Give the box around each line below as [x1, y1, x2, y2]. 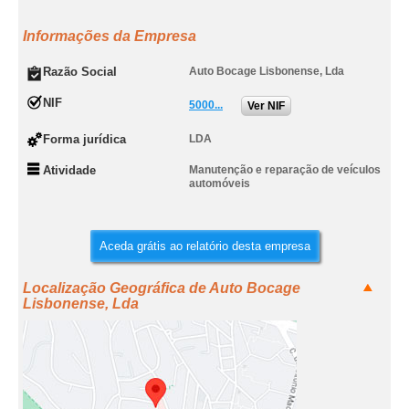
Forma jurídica [43, 132, 126, 146]
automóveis [189, 177, 250, 190]
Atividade [43, 163, 96, 177]
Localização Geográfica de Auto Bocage [23, 280, 300, 296]
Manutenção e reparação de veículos [189, 163, 381, 176]
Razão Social [43, 65, 117, 79]
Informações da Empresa [23, 28, 196, 44]
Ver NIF [247, 100, 285, 112]
